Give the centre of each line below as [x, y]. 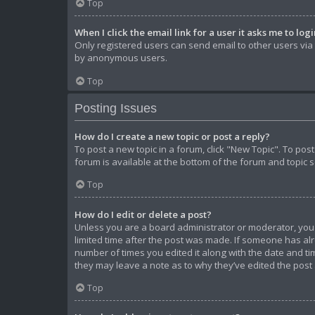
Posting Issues [116, 108]
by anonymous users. [121, 58]
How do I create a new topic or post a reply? [172, 136]
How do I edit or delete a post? [143, 214]
